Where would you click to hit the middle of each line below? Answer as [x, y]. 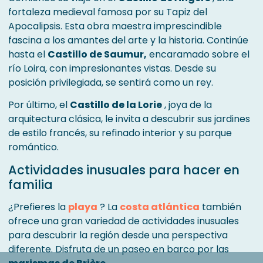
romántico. [33, 147]
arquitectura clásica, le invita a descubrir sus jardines [129, 119]
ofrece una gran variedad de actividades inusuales [124, 221]
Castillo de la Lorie [116, 105]
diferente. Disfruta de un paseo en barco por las [119, 249]
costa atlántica [160, 207]
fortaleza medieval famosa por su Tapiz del [108, 12]
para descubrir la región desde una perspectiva [118, 235]
